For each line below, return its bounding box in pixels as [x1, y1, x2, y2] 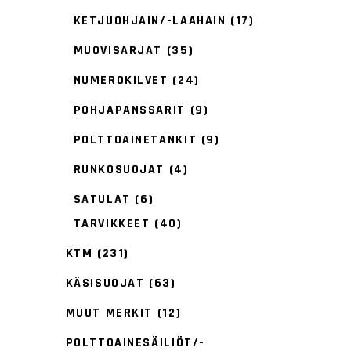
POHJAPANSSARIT [73, 102, 186, 118]
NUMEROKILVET [73, 72, 168, 89]
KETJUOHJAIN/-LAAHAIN [73, 13, 226, 29]
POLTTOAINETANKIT [73, 132, 197, 148]
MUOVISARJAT [73, 42, 163, 59]
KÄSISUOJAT [65, 275, 145, 292]
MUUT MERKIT [65, 305, 154, 322]
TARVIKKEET [73, 215, 150, 232]
